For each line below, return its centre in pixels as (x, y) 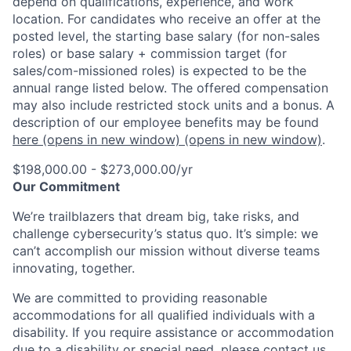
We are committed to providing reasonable (140, 297)
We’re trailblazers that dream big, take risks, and (156, 216)
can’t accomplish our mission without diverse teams (166, 250)
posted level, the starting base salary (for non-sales (166, 36)
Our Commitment (66, 186)
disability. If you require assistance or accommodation (173, 332)
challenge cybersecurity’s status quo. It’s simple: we (165, 233)
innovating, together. (74, 268)
